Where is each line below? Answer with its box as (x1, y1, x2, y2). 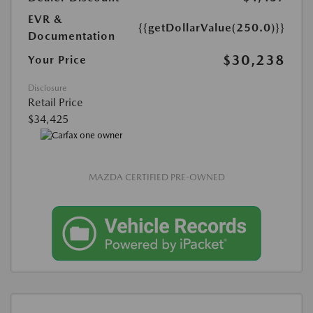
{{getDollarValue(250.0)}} (138, 20, 285, 34)
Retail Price (28, 95, 83, 109)
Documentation (28, 29, 115, 43)
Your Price (28, 52, 87, 66)
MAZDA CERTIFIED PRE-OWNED (88, 172, 225, 183)
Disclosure (28, 82, 66, 93)
